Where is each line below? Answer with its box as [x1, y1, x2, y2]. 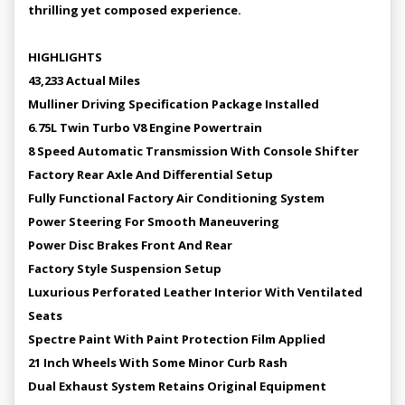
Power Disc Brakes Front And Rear [28, 236, 232, 253]
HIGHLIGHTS [28, 48, 102, 65]
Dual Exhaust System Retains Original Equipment [28, 377, 326, 394]
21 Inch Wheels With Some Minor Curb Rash [28, 353, 287, 371]
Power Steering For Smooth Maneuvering [28, 212, 279, 230]
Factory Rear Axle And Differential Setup [28, 165, 273, 183]
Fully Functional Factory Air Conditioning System [28, 189, 325, 206]
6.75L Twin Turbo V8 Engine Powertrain [28, 118, 262, 136]
